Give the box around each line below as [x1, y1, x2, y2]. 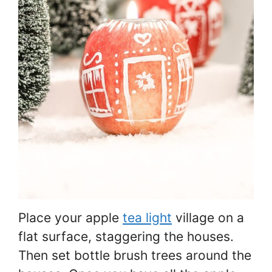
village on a [172, 210, 244, 226]
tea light [123, 210, 172, 226]
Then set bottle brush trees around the [18, 248, 251, 263]
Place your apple [18, 210, 123, 226]
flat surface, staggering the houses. [18, 229, 234, 245]
